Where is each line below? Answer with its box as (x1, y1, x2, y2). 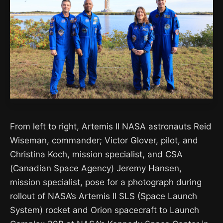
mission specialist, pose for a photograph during (10, 177, 202, 187)
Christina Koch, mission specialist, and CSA (10, 149, 183, 159)
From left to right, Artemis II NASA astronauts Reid (10, 121, 212, 131)
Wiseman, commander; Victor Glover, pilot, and (10, 135, 198, 145)
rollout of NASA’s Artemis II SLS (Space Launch (10, 191, 197, 201)
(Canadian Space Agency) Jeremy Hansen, (10, 163, 182, 173)
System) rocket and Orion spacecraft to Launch (10, 205, 199, 215)
